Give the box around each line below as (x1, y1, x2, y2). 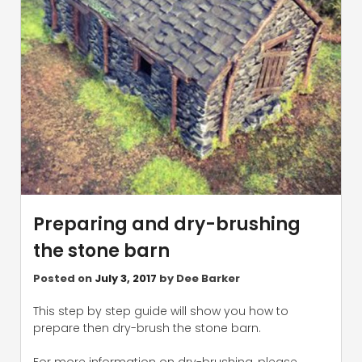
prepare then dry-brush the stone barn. (33, 319, 261, 336)
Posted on (33, 270, 95, 286)
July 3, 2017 (95, 270, 157, 286)
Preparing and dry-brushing (33, 211, 301, 237)
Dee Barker (176, 270, 240, 286)
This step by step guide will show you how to (33, 302, 288, 319)
